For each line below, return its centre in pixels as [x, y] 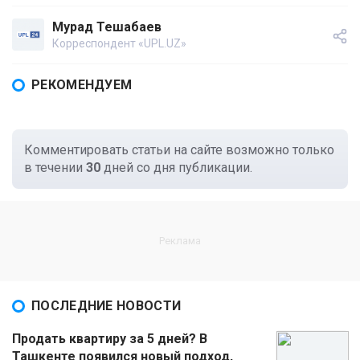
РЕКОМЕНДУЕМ [82, 85]
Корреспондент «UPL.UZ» [119, 44]
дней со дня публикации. [176, 168]
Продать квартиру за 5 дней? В [110, 339]
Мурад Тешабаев [107, 27]
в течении [55, 168]
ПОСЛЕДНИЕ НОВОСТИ [106, 306]
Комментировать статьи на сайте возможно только [179, 150]
